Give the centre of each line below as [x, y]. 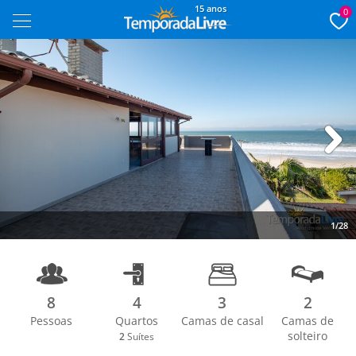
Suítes [140, 337]
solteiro [308, 336]
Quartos [137, 321]
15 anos [210, 8]
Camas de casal [222, 321]
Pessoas [52, 321]
